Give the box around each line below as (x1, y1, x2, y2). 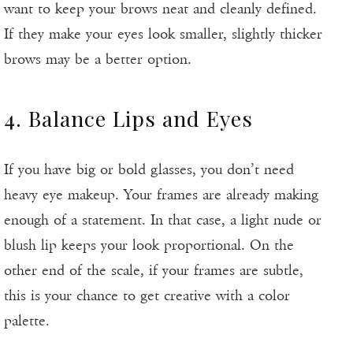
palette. (4, 312, 50, 330)
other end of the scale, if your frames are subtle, (4, 262, 303, 280)
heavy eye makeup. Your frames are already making (4, 186, 318, 204)
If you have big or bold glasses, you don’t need (4, 161, 294, 179)
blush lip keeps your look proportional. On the (4, 236, 294, 255)
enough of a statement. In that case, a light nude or (4, 211, 321, 229)
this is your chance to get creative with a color (4, 287, 290, 305)
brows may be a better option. (4, 50, 191, 69)
